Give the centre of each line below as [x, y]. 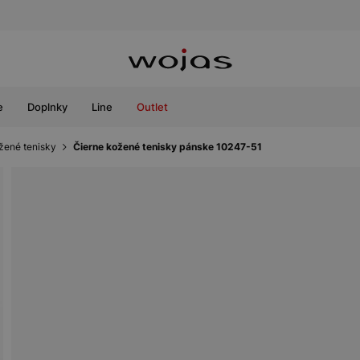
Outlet [152, 107]
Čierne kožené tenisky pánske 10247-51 [168, 147]
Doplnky [47, 107]
